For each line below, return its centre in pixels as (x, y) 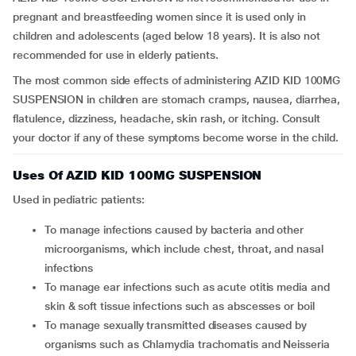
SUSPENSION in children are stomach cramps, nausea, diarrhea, (177, 99)
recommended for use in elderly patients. (116, 55)
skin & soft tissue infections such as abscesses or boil (180, 306)
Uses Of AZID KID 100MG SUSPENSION (137, 175)
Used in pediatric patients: (79, 199)
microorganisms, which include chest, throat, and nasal (184, 249)
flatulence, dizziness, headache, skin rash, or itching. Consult (166, 118)
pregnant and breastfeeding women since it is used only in (159, 17)
